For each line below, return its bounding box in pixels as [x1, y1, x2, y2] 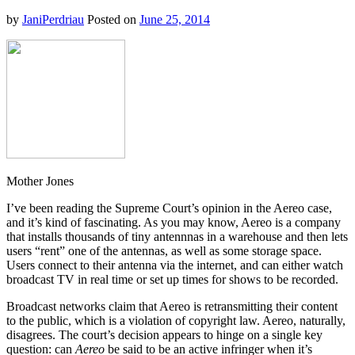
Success [218, 2, 258, 16]
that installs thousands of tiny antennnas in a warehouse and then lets [6, 230, 348, 244]
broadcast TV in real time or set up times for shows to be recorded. [6, 273, 338, 287]
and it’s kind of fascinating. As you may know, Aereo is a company [6, 216, 341, 230]
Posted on [87, 13, 136, 27]
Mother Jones [6, 174, 74, 189]
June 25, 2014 [139, 13, 210, 27]
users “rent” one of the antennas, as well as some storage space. [6, 244, 322, 258]
